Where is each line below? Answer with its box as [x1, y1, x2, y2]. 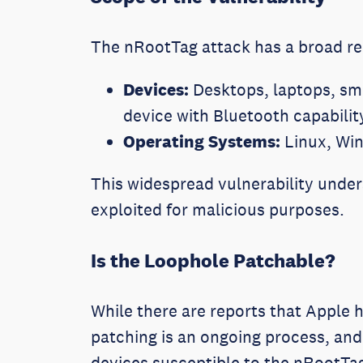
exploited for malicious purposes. [91, 199, 348, 220]
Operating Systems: [123, 130, 280, 152]
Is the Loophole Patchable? [91, 247, 335, 273]
